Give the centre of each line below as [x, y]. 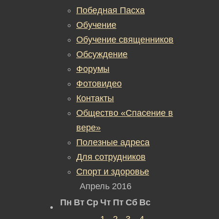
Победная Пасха [110, 10]
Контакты [95, 98]
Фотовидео [99, 83]
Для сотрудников [111, 157]
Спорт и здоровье [113, 171]
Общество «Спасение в [125, 113]
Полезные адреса [113, 142]
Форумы [93, 69]
